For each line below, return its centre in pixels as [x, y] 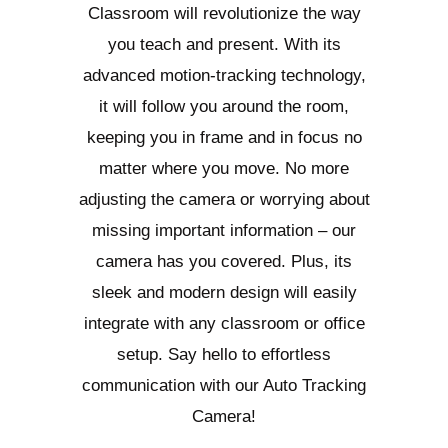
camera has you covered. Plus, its [224, 261]
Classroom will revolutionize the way [224, 13]
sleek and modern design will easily [224, 292]
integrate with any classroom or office [224, 323]
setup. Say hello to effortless [224, 354]
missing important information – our [224, 230]
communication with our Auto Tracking [224, 385]
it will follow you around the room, [224, 106]
